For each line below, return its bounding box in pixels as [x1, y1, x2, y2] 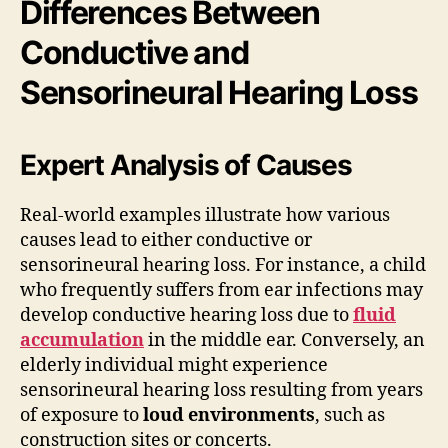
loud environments [143, 403, 315, 427]
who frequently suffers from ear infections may [20, 278, 423, 302]
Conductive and [20, 32, 249, 72]
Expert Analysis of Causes [20, 147, 352, 182]
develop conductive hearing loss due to [20, 303, 353, 327]
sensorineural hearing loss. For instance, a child [20, 253, 426, 277]
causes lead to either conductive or [20, 228, 312, 252]
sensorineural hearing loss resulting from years [20, 378, 423, 402]
